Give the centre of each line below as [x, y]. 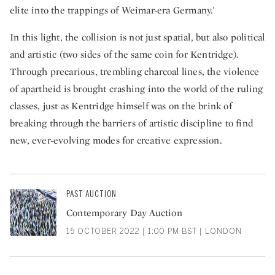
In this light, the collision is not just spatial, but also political [137, 37]
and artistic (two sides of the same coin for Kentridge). [124, 54]
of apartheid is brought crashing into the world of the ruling [137, 88]
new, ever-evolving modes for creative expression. [116, 140]
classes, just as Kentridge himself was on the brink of [121, 106]
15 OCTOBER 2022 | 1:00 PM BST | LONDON [154, 231]
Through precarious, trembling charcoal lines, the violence [135, 71]
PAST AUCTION [91, 194]
